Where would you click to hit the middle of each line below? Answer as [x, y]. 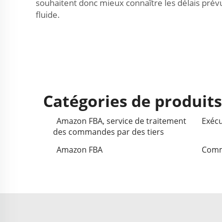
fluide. [48, 15]
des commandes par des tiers [109, 132]
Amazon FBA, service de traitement [121, 121]
